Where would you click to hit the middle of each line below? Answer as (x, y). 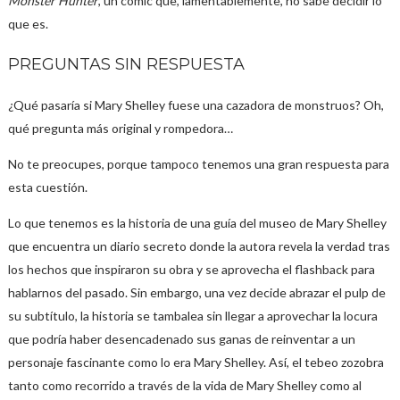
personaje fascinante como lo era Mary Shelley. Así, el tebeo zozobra (196, 362)
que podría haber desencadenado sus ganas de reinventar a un (181, 339)
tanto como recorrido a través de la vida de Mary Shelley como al (184, 385)
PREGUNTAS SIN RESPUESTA (126, 64)
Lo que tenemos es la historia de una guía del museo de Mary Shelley (197, 223)
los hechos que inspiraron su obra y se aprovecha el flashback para (191, 269)
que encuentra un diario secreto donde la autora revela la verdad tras (199, 246)
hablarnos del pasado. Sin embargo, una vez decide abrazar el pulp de (196, 292)
